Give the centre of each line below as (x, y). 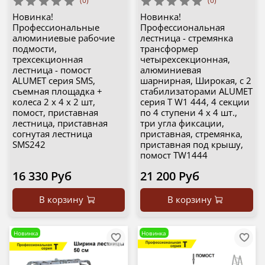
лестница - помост (51, 70)
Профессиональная (182, 28)
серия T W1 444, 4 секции (195, 102)
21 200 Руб (170, 176)
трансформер (169, 49)
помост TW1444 (174, 155)
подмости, (34, 49)
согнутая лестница (52, 134)
